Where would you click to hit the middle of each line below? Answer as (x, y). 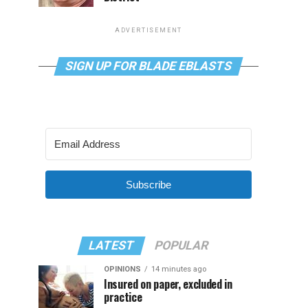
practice (123, 297)
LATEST (111, 245)
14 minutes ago (179, 269)
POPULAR (181, 245)
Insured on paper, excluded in (168, 284)
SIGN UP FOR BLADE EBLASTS (148, 66)
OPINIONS (122, 269)
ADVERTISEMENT (148, 30)
